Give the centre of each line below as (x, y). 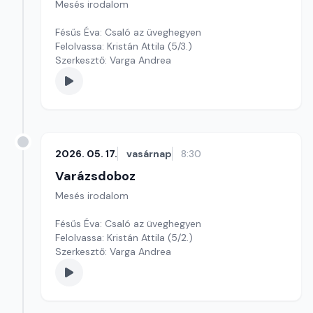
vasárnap (149, 154)
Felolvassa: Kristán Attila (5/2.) (180, 238)
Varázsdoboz (95, 176)
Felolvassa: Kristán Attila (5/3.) (180, 46)
